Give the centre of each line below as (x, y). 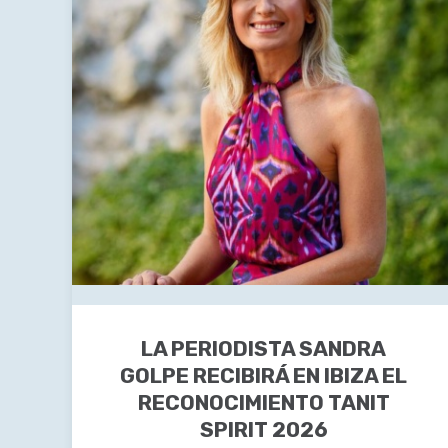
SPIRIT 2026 (263, 430)
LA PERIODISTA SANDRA (264, 349)
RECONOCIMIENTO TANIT (263, 403)
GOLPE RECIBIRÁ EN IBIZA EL (264, 376)
